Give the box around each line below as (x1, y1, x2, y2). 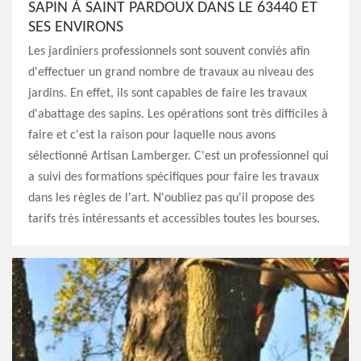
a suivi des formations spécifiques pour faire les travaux (28, 171, 319, 184)
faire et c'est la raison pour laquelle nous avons (28, 129, 276, 142)
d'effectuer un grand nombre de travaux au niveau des (28, 66, 313, 79)
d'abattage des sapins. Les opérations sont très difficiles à (28, 108, 328, 121)
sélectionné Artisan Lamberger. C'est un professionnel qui (28, 150, 329, 163)
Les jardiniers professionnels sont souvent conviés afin (28, 45, 309, 58)
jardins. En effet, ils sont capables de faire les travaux (28, 87, 307, 100)
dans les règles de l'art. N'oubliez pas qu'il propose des (28, 192, 314, 205)
